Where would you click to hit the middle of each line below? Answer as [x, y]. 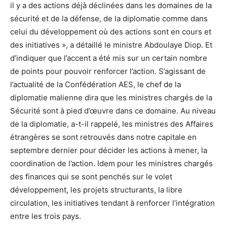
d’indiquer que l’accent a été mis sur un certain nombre [109, 58]
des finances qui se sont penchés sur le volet [91, 176]
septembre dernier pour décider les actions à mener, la [109, 150]
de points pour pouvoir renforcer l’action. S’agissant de [108, 71]
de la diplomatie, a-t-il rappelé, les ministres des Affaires [112, 124]
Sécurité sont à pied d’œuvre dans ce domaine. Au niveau [113, 110]
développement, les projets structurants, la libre [96, 190]
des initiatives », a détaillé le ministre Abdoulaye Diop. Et [111, 45]
